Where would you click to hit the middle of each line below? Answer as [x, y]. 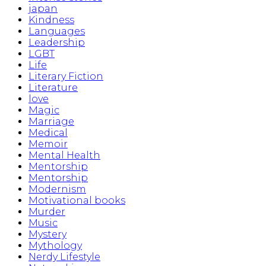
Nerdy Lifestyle [64, 257]
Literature [53, 88]
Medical [48, 133]
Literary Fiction [66, 77]
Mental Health [64, 156]
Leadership [57, 43]
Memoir [48, 144]
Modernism [57, 189]
